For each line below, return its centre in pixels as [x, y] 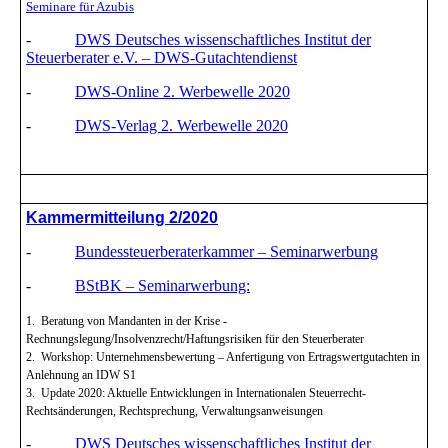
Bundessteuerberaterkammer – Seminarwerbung [226, 252]
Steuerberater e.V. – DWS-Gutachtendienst [161, 58]
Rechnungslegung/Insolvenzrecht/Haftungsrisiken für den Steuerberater [195, 339]
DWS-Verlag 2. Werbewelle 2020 [181, 126]
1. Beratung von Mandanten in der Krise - [126, 321]
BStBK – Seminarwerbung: [162, 286]
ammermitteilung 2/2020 [128, 218]
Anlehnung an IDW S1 [81, 375]
